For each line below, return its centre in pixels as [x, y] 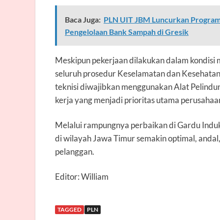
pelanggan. [75, 151]
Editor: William [82, 176]
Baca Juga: [83, 19]
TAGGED [69, 209]
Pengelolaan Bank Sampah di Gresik [127, 31]
